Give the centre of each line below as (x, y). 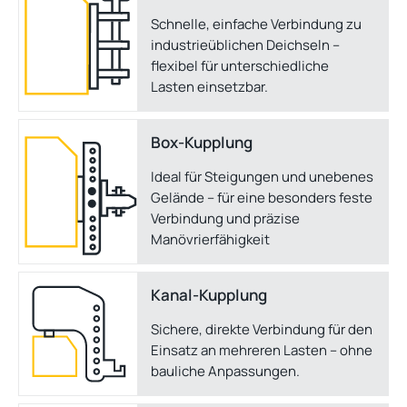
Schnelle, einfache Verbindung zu (256, 25)
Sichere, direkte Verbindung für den (262, 330)
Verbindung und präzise (225, 219)
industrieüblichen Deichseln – (245, 45)
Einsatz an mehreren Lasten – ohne (262, 351)
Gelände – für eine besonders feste (262, 198)
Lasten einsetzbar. (209, 87)
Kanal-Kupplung (209, 295)
